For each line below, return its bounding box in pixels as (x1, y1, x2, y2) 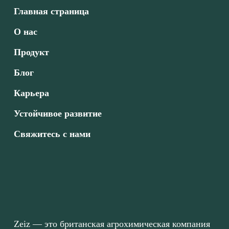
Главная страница (13, 6, 89, 16)
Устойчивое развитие (13, 108, 102, 119)
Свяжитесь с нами (13, 129, 90, 139)
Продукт (13, 47, 49, 57)
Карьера (13, 88, 49, 98)
